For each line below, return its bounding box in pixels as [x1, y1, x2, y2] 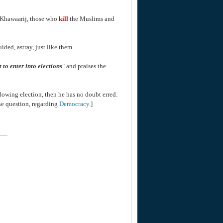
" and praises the [62, 62, 106, 70]
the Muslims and [68, 15, 114, 22]
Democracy [59, 100, 89, 108]
